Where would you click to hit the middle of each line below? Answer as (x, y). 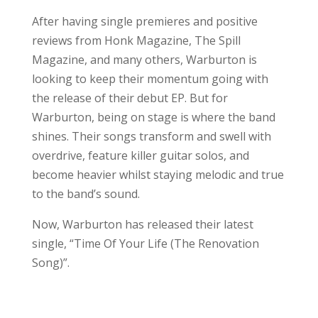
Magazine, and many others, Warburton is (144, 59)
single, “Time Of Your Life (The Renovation (145, 243)
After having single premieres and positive (144, 21)
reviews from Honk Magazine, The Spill (136, 40)
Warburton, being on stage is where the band (153, 117)
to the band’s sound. (86, 193)
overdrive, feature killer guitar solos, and (140, 155)
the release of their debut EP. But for (130, 98)
